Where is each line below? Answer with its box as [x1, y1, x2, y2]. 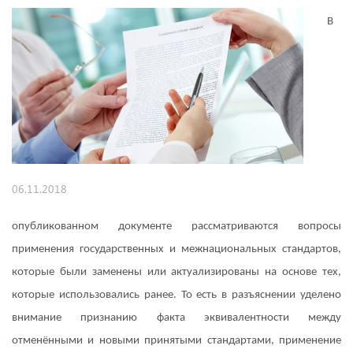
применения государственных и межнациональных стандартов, [12, 243, 341, 255]
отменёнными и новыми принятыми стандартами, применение [12, 334, 341, 347]
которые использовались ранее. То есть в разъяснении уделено [12, 288, 341, 301]
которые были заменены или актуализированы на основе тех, [12, 266, 341, 278]
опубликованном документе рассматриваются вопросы [12, 220, 341, 232]
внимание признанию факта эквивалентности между [12, 311, 341, 324]
